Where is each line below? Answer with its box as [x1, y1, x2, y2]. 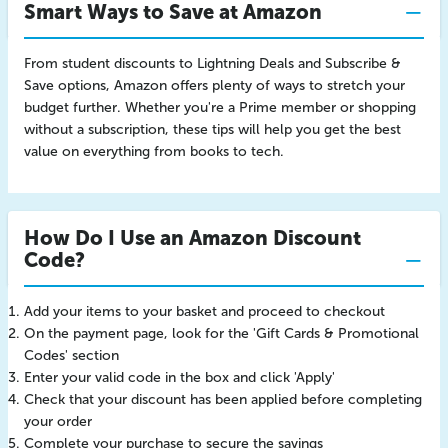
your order [24, 413, 92, 430]
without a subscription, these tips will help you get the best [24, 121, 401, 138]
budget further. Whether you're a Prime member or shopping [24, 99, 416, 116]
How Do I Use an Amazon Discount [24, 226, 361, 250]
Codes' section [24, 347, 119, 364]
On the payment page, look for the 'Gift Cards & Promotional [24, 325, 419, 342]
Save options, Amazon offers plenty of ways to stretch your [24, 77, 405, 94]
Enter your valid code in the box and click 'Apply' [24, 369, 335, 386]
